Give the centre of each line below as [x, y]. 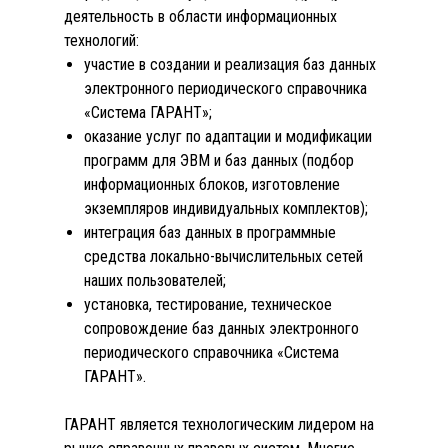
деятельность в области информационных [200, 16]
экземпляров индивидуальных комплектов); [226, 208]
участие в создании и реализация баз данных [230, 64]
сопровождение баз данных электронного [221, 328]
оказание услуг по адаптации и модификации [228, 136]
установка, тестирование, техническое [208, 304]
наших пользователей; [155, 280]
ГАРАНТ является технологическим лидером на [219, 424]
